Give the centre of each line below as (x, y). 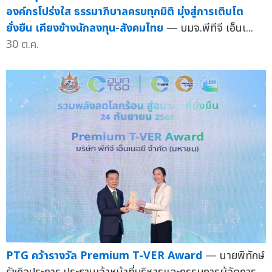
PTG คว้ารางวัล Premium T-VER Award (104, 256)
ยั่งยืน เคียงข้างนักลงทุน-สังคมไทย (85, 28)
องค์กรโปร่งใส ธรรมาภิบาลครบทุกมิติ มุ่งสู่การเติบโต (125, 12)
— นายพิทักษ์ (235, 256)
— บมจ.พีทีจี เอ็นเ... (210, 28)
